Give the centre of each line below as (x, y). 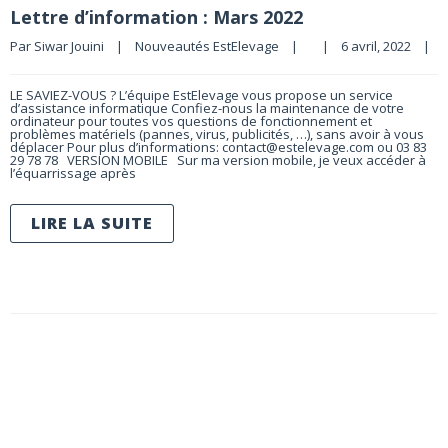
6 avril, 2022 (382, 45)
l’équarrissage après (73, 172)
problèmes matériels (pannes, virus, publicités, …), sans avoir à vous (217, 133)
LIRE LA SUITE (92, 222)
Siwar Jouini (69, 45)
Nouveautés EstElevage (207, 45)
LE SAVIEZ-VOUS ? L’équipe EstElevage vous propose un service (201, 94)
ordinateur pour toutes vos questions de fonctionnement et (191, 120)
